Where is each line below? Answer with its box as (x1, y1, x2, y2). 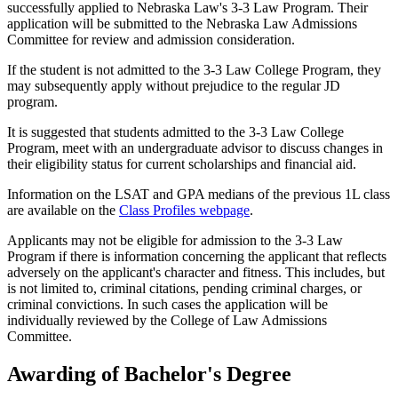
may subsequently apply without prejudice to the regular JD (7, 77, 340, 93)
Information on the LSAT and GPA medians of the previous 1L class (7, 186, 390, 202)
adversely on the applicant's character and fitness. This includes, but (7, 264, 385, 280)
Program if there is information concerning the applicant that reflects (7, 248, 386, 264)
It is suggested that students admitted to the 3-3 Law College (7, 123, 344, 139)
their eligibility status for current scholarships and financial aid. (7, 155, 356, 171)
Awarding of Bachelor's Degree (7, 362, 291, 386)
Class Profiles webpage (119, 202, 250, 218)
